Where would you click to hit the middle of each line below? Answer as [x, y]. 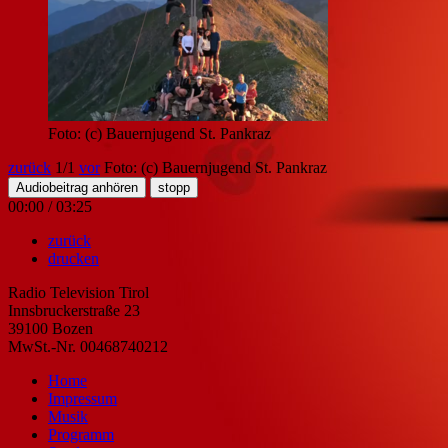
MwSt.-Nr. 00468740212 [88, 346]
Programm [81, 434]
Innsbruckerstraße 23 [74, 310]
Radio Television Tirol [78, 292]
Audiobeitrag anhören [77, 187]
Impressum [82, 398]
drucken [73, 258]
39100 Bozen [50, 328]
